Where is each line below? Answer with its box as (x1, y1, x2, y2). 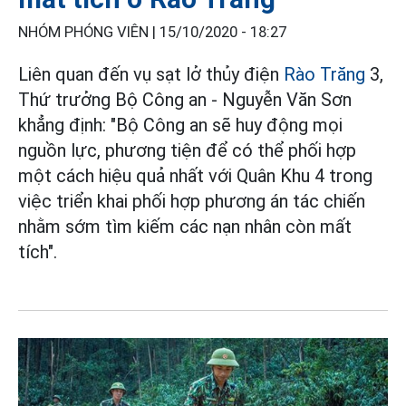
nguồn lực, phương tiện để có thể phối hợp (18, 140, 356, 162)
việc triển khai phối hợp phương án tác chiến (18, 190, 365, 213)
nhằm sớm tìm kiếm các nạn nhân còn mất (18, 216, 352, 238)
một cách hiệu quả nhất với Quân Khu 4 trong (18, 165, 372, 188)
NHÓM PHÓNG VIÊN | (18, 24, 159, 42)
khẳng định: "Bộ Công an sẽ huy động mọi (18, 114, 343, 137)
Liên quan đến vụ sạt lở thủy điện (18, 63, 284, 86)
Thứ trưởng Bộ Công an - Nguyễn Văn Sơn (18, 89, 352, 111)
